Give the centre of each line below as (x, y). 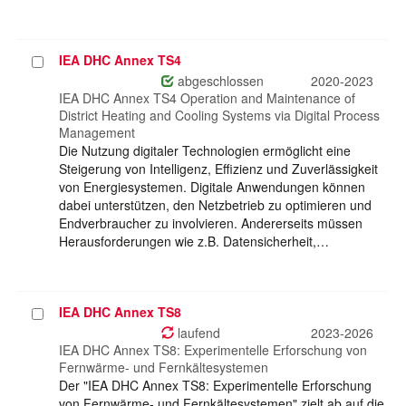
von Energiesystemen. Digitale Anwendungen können (212, 187)
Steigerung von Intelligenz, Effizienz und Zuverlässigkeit (218, 169)
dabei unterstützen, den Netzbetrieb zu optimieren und (215, 205)
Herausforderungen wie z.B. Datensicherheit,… (194, 242)
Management (97, 133)
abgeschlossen (219, 81)
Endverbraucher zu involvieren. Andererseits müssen (211, 223)
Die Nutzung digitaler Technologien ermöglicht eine (205, 151)
